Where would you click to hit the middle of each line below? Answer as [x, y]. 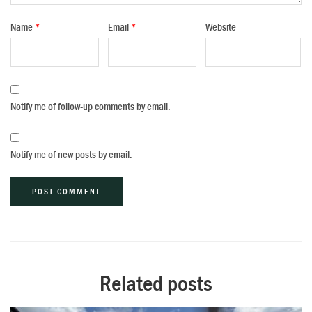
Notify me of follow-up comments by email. [91, 107]
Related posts [156, 283]
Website [221, 28]
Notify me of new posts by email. [71, 154]
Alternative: [32, 226]
